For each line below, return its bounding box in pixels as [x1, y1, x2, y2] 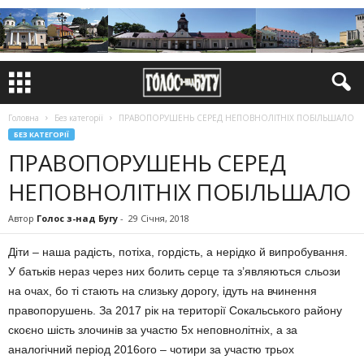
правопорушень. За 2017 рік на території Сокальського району [8, 304, 342, 317]
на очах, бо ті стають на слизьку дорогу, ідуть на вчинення [8, 284, 317, 297]
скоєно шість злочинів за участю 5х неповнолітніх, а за [8, 323, 297, 336]
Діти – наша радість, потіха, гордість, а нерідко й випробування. [8, 245, 348, 258]
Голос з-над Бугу [37, 212, 118, 224]
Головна [8, 112, 39, 123]
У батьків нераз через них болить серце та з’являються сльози [8, 265, 340, 278]
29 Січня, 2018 [128, 212, 189, 224]
